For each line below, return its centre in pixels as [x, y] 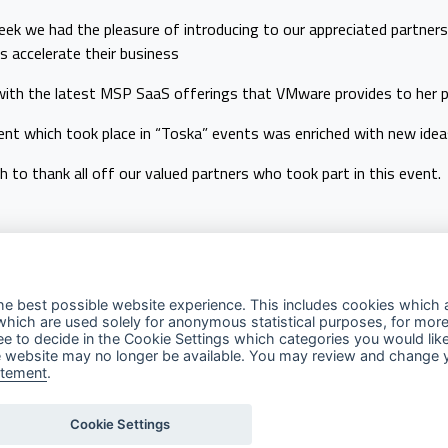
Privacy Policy [86, 388]
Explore [73, 348]
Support [260, 420]
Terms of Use [85, 420]
